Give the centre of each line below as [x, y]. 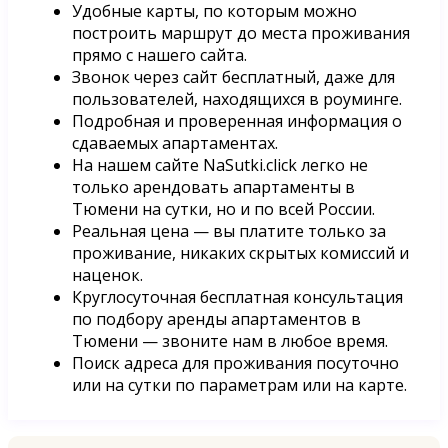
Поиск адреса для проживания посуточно [235, 362]
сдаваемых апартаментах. [175, 142]
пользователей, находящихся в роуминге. [237, 98]
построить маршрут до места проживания [241, 32]
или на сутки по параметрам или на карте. [239, 384]
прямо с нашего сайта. [159, 54]
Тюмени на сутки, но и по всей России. [223, 208]
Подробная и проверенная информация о [237, 120]
